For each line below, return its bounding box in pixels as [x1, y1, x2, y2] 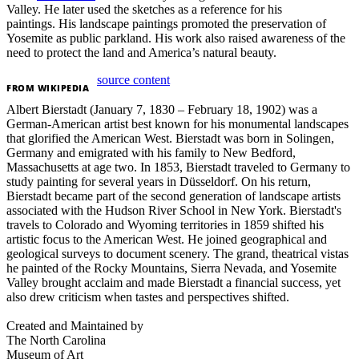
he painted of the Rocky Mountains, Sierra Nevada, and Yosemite [6, 261, 337, 276]
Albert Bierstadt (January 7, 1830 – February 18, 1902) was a [6, 103, 317, 117]
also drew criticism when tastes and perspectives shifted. [6, 290, 289, 305]
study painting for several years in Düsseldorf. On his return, [6, 175, 311, 189]
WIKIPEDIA [37, 82, 89, 95]
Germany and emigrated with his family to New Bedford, [6, 146, 296, 160]
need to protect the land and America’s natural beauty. [6, 45, 276, 59]
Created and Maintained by [6, 319, 143, 333]
